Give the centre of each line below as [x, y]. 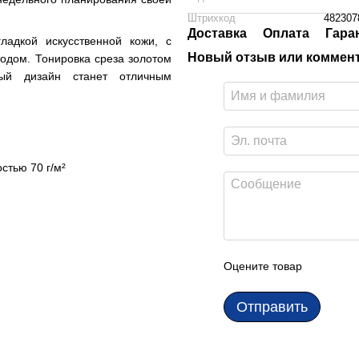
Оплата [286, 33]
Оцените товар [263, 266]
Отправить [272, 307]
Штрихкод [212, 18]
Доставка [217, 33]
